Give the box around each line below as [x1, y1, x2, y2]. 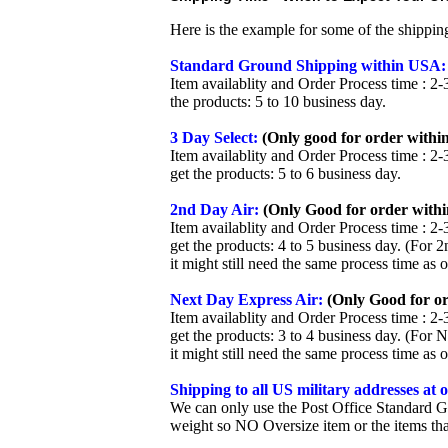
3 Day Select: [170, 129, 258, 146]
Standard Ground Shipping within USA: [170, 57, 446, 74]
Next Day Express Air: [170, 291, 323, 308]
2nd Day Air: [170, 201, 259, 218]
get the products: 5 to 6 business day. [170, 165, 401, 182]
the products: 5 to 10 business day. [170, 93, 386, 110]
